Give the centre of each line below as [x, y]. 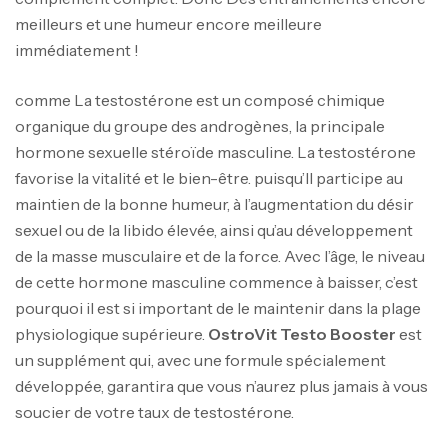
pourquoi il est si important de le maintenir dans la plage [218, 308]
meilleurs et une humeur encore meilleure [168, 24]
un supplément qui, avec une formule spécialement [200, 360]
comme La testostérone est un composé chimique [200, 100]
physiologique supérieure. [111, 334]
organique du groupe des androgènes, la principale [200, 126]
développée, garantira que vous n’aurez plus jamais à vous [221, 386]
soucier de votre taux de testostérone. [154, 412]
